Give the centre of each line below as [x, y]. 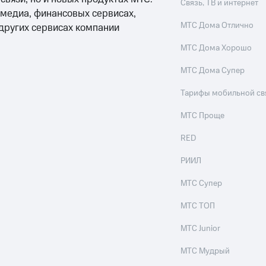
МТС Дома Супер [213, 71]
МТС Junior [201, 229]
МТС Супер [202, 183]
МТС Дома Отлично [217, 26]
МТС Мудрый [205, 251]
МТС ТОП [198, 206]
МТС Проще [203, 116]
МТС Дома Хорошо [216, 48]
